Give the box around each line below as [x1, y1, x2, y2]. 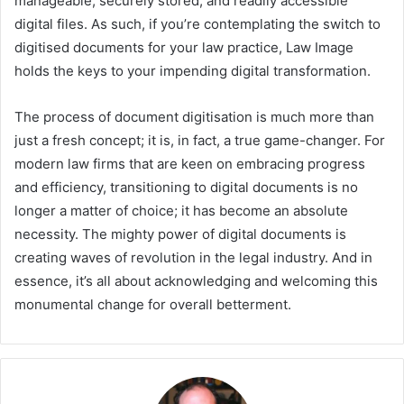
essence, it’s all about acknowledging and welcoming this [14, 272, 378, 290]
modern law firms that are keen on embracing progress [14, 155, 365, 173]
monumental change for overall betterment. [14, 296, 291, 314]
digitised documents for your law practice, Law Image [14, 39, 353, 57]
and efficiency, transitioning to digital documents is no [14, 179, 358, 197]
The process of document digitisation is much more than [14, 108, 374, 126]
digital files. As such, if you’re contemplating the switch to [14, 15, 381, 33]
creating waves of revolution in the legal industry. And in [14, 249, 372, 267]
